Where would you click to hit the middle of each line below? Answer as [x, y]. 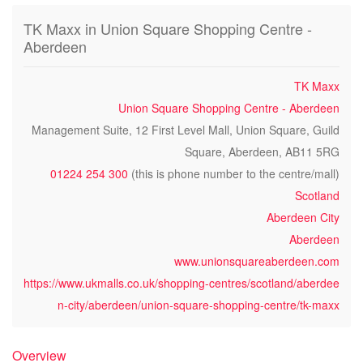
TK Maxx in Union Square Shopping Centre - [168, 28]
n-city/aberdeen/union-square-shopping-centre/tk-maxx [199, 305]
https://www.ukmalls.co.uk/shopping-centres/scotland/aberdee [181, 283]
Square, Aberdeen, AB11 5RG [262, 152]
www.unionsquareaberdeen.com [257, 261]
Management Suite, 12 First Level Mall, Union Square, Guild [186, 130]
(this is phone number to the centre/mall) [234, 173]
